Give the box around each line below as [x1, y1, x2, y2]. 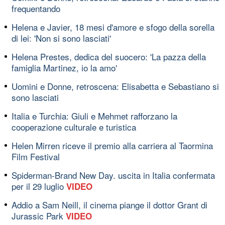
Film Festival [12, 150, 60, 163]
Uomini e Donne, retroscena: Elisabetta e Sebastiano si [12, 79, 219, 92]
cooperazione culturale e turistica [12, 120, 136, 133]
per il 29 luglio [12, 179, 66, 192]
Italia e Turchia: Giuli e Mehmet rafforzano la [12, 109, 177, 122]
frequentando [12, 2, 60, 15]
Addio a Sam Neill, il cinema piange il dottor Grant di [12, 198, 207, 211]
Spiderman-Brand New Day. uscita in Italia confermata [12, 168, 215, 181]
